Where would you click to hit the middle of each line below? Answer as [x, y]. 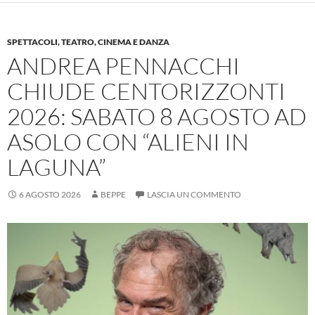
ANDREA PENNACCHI [123, 66]
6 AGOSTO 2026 [50, 194]
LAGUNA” [57, 167]
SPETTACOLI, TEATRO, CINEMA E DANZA [88, 42]
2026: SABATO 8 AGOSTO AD [157, 116]
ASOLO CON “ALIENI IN [128, 142]
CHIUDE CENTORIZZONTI [146, 91]
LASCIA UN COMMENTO [194, 194]
